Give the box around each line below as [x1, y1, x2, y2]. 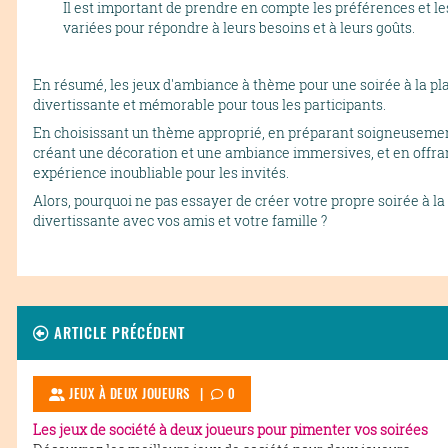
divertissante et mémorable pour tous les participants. [33, 94, 386, 114]
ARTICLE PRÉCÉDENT [49, 321, 185, 343]
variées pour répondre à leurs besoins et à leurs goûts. [63, 17, 415, 37]
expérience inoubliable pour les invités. [33, 162, 289, 182]
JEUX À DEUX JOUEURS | [65, 384, 211, 402]
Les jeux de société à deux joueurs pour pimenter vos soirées [33, 419, 428, 439]
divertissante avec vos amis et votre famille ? [33, 210, 327, 230]
